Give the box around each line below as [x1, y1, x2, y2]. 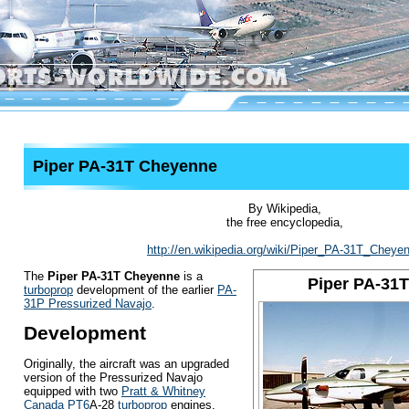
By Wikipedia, [248, 202, 321, 216]
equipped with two [24, 384, 121, 399]
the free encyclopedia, [226, 215, 343, 230]
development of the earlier [73, 282, 217, 297]
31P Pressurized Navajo [24, 296, 152, 310]
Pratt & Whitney [121, 384, 205, 399]
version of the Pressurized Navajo [24, 371, 203, 385]
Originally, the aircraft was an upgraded [24, 357, 229, 372]
